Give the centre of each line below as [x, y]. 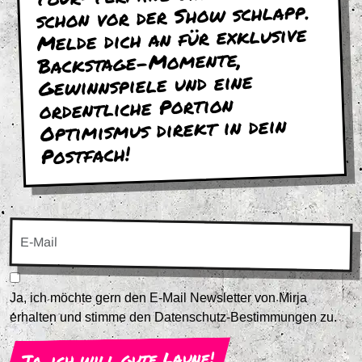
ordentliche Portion [137, 108]
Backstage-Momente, [140, 63]
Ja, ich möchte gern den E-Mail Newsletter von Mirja [158, 298]
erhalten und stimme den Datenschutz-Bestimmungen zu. [173, 317]
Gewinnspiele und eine [146, 85]
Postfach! [86, 155]
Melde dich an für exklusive [172, 39]
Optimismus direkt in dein [164, 130]
